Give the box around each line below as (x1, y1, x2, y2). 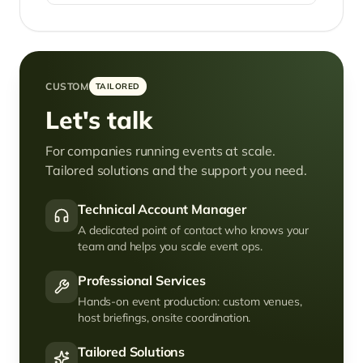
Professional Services (78, 272, 206, 288)
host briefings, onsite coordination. (78, 310, 251, 325)
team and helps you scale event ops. (78, 239, 263, 254)
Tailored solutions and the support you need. (45, 162, 307, 178)
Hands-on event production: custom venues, (78, 294, 302, 309)
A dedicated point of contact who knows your (78, 223, 310, 237)
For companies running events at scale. (45, 143, 275, 159)
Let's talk (45, 105, 152, 135)
